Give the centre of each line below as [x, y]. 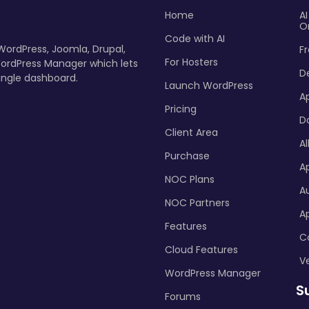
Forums [183, 297]
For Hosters [191, 62]
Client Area [191, 132]
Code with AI [195, 39]
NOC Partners [197, 203]
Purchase [187, 156]
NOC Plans [190, 179]
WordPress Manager [213, 273]
